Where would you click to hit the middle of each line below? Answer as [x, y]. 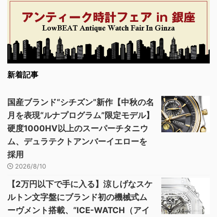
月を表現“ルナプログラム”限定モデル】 [81, 116]
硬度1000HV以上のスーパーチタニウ [78, 129]
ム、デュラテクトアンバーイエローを [77, 142]
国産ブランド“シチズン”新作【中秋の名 [81, 102]
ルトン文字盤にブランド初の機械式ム [77, 197]
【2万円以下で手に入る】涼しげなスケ [80, 184]
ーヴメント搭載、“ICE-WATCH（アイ [78, 210]
